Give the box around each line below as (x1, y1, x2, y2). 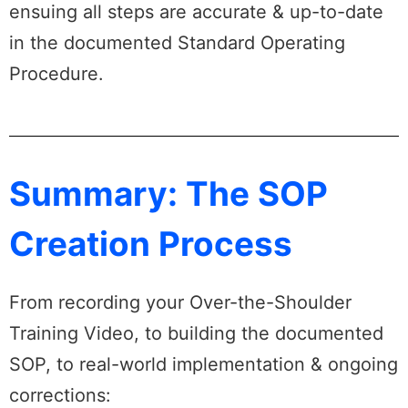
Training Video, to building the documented (9, 322, 383, 345)
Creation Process (9, 223, 292, 265)
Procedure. (9, 62, 104, 85)
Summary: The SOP (9, 173, 328, 215)
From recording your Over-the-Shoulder (9, 291, 352, 314)
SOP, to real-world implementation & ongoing (9, 353, 398, 376)
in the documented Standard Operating (9, 31, 345, 54)
